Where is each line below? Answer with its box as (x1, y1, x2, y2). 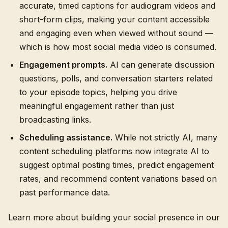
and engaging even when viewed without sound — (19, 28, 213, 38)
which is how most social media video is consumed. (19, 42, 216, 52)
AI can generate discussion (107, 60, 214, 70)
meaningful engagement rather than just (19, 101, 174, 111)
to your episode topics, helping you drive (19, 87, 177, 97)
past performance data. (19, 187, 110, 197)
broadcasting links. (19, 115, 91, 125)
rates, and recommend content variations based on (19, 174, 217, 184)
